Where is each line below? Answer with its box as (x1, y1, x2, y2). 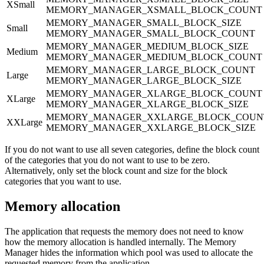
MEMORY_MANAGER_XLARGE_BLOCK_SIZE (46, 98, 249, 109)
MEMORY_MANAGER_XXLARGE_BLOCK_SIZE (46, 122, 256, 133)
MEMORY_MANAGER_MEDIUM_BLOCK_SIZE (46, 41, 249, 51)
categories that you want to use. (5, 176, 121, 186)
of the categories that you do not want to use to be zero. (5, 154, 210, 165)
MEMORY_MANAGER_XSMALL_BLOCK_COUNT (46, 4, 262, 15)
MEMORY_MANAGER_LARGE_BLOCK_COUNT (46, 64, 255, 75)
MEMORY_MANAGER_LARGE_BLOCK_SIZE (46, 75, 242, 85)
